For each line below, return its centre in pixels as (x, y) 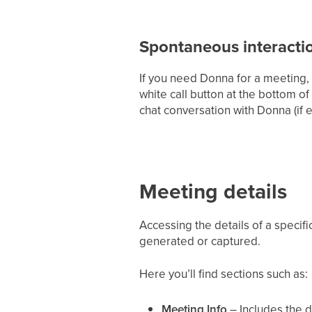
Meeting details (213, 192)
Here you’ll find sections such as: (223, 274)
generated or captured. (200, 241)
